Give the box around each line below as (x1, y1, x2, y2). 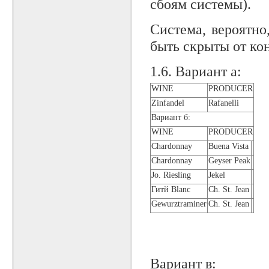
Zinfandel (151, 98, 184, 107)
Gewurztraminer (151, 199, 207, 208)
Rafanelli (208, 98, 239, 107)
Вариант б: (151, 113, 190, 122)
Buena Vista (208, 142, 249, 151)
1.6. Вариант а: (150, 63, 241, 79)
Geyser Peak (208, 156, 250, 165)
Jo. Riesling (151, 171, 191, 180)
